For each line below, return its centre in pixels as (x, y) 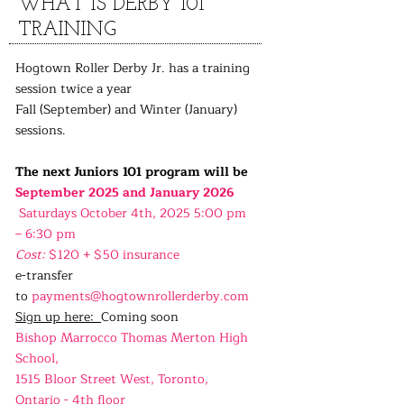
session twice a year (73, 89)
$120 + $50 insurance (112, 255)
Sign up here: (58, 317)
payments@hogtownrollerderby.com (140, 296)
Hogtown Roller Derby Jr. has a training (133, 68)
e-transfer (44, 275)
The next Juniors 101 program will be (132, 172)
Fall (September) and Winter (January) (126, 110)
